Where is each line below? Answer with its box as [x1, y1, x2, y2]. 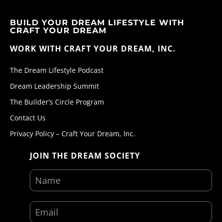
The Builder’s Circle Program [10, 97, 104, 107]
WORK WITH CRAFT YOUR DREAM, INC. [10, 43, 176, 54]
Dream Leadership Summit [10, 81, 99, 91]
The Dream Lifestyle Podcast [10, 65, 104, 75]
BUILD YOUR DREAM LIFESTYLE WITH [10, 17, 184, 27]
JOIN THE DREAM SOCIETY [30, 150, 140, 161]
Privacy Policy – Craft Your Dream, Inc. [10, 128, 135, 138]
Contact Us [10, 112, 46, 122]
